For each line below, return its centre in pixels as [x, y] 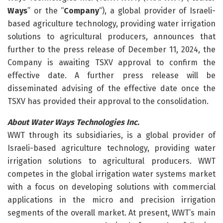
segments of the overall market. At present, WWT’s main [111, 213]
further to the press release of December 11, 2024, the [111, 49]
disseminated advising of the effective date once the [111, 88]
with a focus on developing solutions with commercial [111, 187]
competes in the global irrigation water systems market [111, 174]
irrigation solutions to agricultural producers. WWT [111, 161]
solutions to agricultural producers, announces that [111, 36]
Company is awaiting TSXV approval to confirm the [111, 62]
